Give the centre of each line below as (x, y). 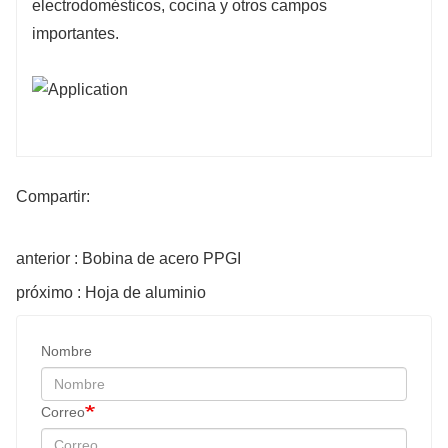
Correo (63, 412)
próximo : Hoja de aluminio (111, 293)
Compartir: (53, 197)
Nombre (66, 351)
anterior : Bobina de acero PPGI (128, 259)
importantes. (77, 33)
